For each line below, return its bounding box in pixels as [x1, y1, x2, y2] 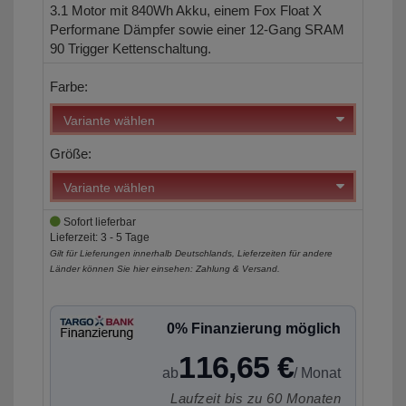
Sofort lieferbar [61, 216, 136, 229]
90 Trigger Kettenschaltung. [50, 41, 211, 57]
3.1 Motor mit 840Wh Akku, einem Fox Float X [50, 3, 322, 19]
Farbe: [50, 79, 88, 95]
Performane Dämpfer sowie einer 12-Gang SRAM [50, 22, 344, 38]
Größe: [50, 146, 92, 162]
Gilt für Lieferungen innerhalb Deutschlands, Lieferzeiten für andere [50, 248, 333, 259]
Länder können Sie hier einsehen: [50, 264, 196, 275]
